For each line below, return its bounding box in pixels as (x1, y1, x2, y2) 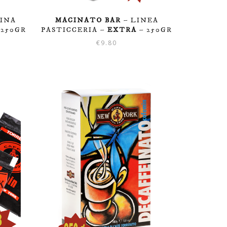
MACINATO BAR (55, 15, 121, 25)
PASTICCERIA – (41, 25, 108, 34)
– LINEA (121, 15, 159, 25)
